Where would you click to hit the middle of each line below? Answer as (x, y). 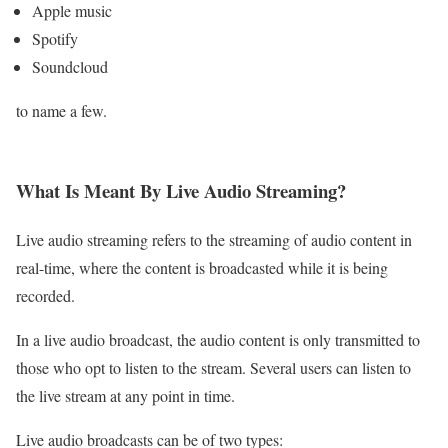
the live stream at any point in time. (128, 396)
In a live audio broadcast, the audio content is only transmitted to (218, 340)
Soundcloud (70, 66)
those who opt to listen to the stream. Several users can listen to (213, 368)
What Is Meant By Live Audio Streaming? (181, 191)
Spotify (55, 38)
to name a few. (61, 110)
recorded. (48, 296)
